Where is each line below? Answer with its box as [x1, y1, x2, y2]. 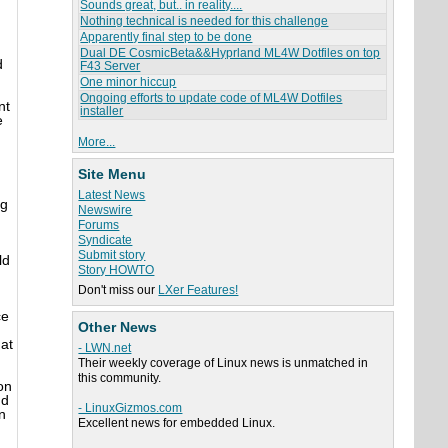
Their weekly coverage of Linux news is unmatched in [78, 356, 369, 371]
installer [80, 104, 124, 119]
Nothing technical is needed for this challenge [80, 14, 329, 29]
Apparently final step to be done [80, 30, 253, 45]
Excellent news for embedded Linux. [78, 416, 276, 431]
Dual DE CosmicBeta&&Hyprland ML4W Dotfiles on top [80, 46, 381, 61]
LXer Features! [158, 283, 239, 298]
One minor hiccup [80, 75, 177, 90]
